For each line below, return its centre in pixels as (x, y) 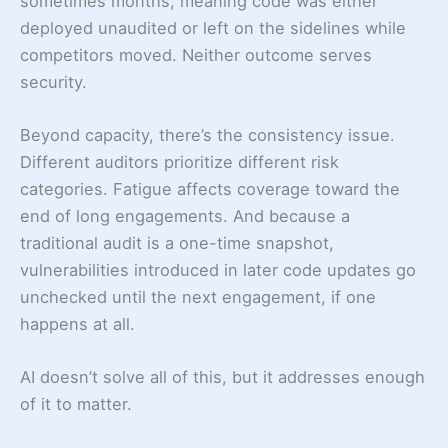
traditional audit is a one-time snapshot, (177, 242)
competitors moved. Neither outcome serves (196, 54)
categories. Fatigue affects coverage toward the (210, 188)
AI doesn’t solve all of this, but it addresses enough (222, 377)
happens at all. (77, 323)
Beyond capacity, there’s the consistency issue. (207, 134)
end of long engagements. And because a (185, 215)
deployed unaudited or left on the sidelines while (213, 27)
